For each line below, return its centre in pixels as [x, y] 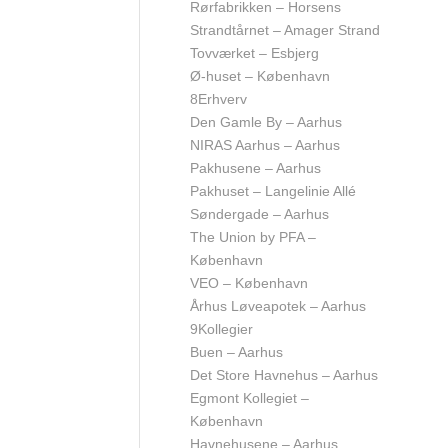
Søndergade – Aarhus [259, 214]
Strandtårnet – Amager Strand [285, 30]
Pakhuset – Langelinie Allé [273, 191]
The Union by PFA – [253, 237]
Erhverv [222, 99]
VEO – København [249, 283]
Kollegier [225, 329]
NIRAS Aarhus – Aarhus [265, 145]
